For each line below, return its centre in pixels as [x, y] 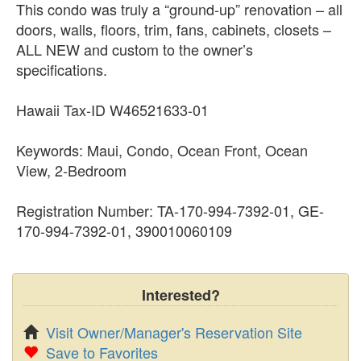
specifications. [62, 69]
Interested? [180, 295]
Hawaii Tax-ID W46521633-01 [112, 109]
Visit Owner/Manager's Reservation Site [174, 332]
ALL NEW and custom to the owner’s [135, 49]
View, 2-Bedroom [71, 170]
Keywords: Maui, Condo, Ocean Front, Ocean [162, 149]
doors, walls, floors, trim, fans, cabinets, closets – [174, 29]
